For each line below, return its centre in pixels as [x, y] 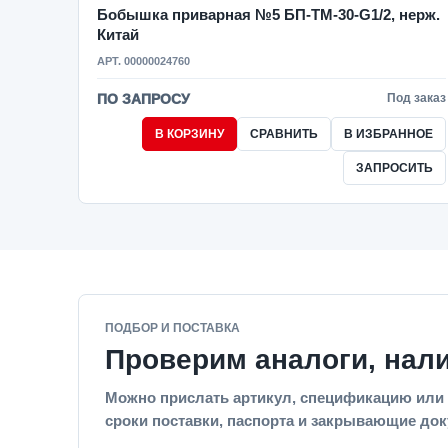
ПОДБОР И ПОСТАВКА [172, 328]
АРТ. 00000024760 [143, 61]
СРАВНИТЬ [283, 134]
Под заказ [416, 98]
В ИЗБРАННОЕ [388, 134]
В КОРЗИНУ [189, 134]
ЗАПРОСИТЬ [394, 168]
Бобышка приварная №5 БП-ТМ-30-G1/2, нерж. [268, 14]
